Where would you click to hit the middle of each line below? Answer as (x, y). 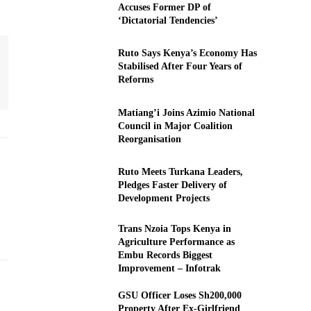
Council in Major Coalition (175, 126)
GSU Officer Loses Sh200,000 (179, 295)
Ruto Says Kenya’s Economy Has (187, 53)
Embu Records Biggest (165, 255)
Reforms (135, 80)
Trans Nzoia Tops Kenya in (174, 228)
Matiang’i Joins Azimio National (186, 112)
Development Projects (163, 199)
